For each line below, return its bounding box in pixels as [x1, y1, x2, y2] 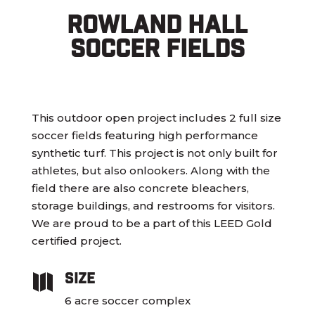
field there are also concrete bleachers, [31, 181, 249, 195]
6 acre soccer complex [64, 294, 196, 307]
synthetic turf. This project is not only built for [31, 146, 278, 160]
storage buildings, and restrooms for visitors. [31, 199, 275, 212]
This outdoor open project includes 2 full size [31, 111, 281, 124]
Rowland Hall [67, 9, 248, 38]
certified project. [31, 234, 122, 247]
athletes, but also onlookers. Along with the [31, 164, 270, 177]
